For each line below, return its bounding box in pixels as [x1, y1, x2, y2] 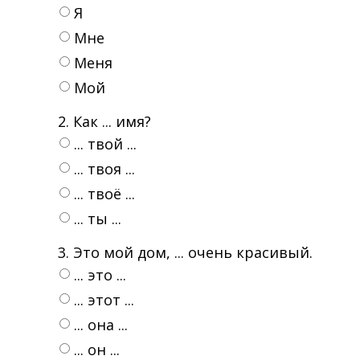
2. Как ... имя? [58, 112, 151, 131]
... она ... [74, 315, 128, 334]
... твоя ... [74, 159, 135, 178]
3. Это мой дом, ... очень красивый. [58, 243, 313, 262]
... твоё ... [74, 184, 135, 203]
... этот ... [74, 290, 134, 309]
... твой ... [74, 134, 137, 153]
